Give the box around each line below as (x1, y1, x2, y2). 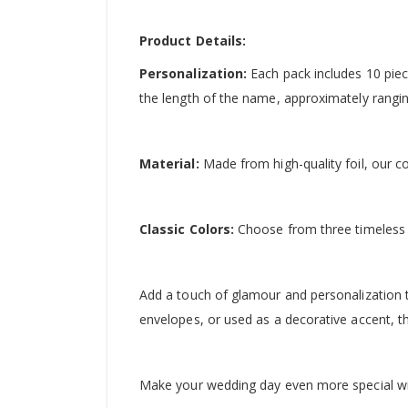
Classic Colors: (139, 219, 235, 238)
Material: (139, 154, 199, 172)
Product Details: (139, 31, 247, 49)
